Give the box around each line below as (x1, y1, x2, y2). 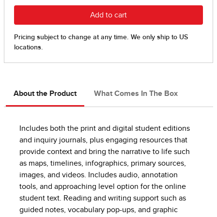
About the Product (14, 90, 77, 98)
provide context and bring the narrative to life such (19, 148, 190, 156)
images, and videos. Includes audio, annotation (19, 171, 178, 179)
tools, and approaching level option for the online (19, 183, 186, 191)
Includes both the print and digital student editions (19, 124, 190, 133)
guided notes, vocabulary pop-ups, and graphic (19, 206, 178, 214)
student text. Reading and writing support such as (19, 194, 186, 202)
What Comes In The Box (94, 90, 178, 98)
